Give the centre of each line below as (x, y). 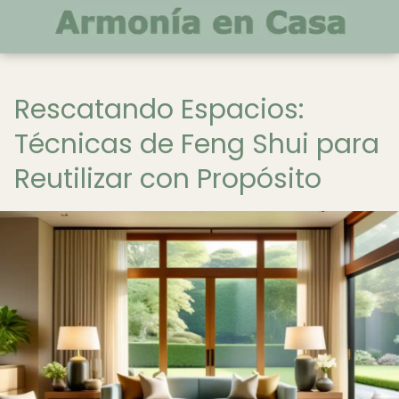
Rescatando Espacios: (159, 110)
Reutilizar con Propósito (168, 179)
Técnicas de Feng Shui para (197, 144)
